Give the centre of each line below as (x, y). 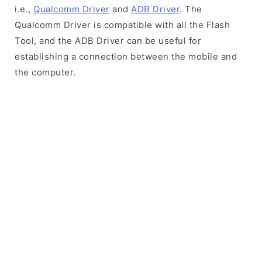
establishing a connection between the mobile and (126, 56)
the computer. (45, 72)
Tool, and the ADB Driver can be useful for (108, 41)
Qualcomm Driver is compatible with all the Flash (122, 25)
